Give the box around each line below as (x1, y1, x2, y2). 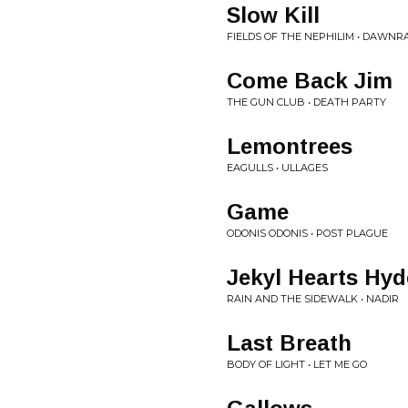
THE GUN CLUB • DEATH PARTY (227, 96, 386, 108)
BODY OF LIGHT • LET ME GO (227, 358, 367, 371)
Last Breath (227, 331, 352, 355)
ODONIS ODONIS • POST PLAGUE (227, 227, 388, 240)
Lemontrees (227, 134, 352, 158)
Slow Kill (227, 3, 320, 27)
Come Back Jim (227, 68, 393, 93)
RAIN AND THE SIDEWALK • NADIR (227, 292, 399, 305)
